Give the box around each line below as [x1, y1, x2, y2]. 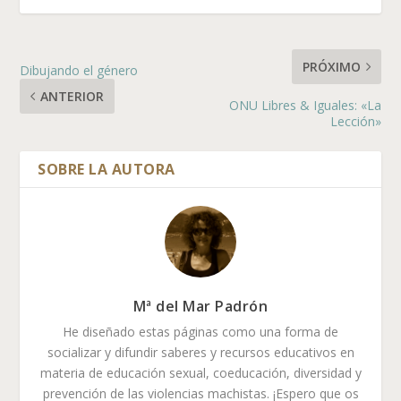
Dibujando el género [20, 61, 139, 79]
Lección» [329, 112, 381, 130]
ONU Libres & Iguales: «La [228, 96, 381, 114]
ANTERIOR [40, 87, 105, 105]
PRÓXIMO [302, 57, 361, 75]
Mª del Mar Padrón [132, 295, 269, 316]
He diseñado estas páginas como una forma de [63, 322, 338, 340]
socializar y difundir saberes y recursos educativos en [47, 343, 354, 361]
